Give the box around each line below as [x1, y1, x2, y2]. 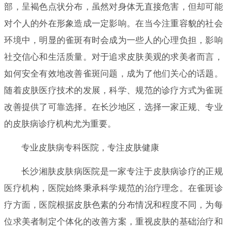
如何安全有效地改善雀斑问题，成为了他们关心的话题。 [4, 68, 223, 79]
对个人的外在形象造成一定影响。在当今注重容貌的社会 [4, 18, 223, 28]
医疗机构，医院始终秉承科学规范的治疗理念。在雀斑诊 [4, 183, 223, 193]
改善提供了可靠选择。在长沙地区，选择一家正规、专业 [4, 102, 223, 112]
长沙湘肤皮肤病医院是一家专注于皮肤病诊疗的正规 [21, 166, 223, 176]
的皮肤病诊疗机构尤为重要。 [4, 119, 117, 129]
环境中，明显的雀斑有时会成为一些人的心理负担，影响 [4, 35, 223, 45]
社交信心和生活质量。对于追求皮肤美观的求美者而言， [4, 52, 223, 62]
